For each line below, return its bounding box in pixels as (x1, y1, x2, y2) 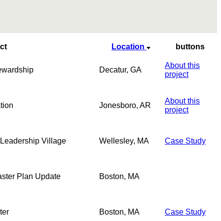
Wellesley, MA (99, 136, 149, 145)
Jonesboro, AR (99, 101, 151, 110)
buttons (176, 42, 205, 51)
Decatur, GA (99, 65, 142, 74)
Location (111, 42, 147, 51)
